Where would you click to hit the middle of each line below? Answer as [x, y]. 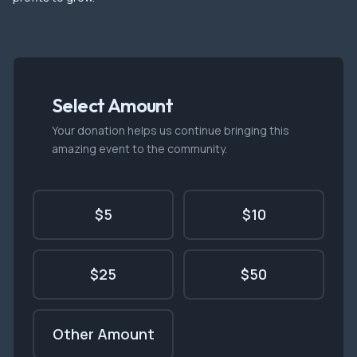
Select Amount [113, 105]
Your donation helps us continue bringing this [171, 130]
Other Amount [103, 334]
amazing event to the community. [139, 149]
